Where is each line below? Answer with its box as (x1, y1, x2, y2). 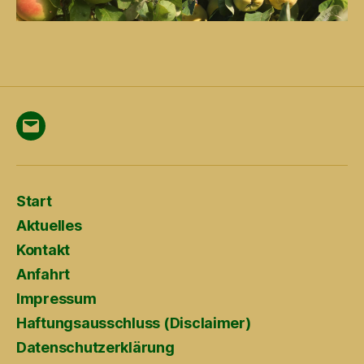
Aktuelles (16, 216, 82, 234)
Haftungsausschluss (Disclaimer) (16, 314, 251, 331)
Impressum (16, 289, 97, 307)
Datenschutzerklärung (16, 338, 175, 356)
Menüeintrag (29, 127, 113, 145)
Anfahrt (16, 265, 71, 283)
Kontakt (16, 240, 71, 258)
